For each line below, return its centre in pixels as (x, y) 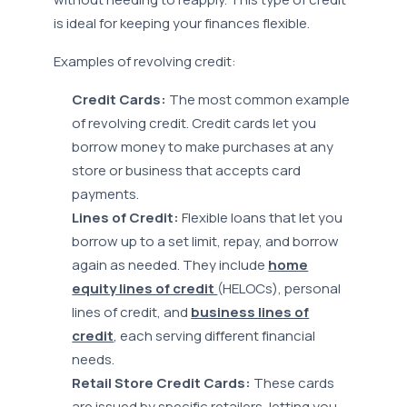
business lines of (250, 313)
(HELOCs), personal (279, 289)
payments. (106, 194)
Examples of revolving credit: (145, 62)
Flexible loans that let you (261, 218)
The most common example (258, 100)
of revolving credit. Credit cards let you (194, 124)
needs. (94, 360)
